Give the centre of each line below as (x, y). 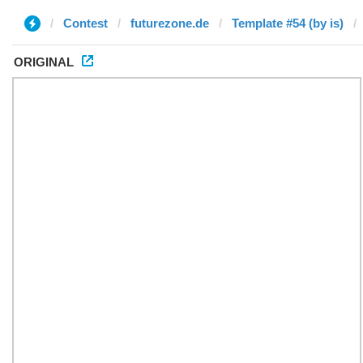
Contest (85, 23)
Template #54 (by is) (288, 23)
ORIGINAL (44, 62)
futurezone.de (170, 23)
